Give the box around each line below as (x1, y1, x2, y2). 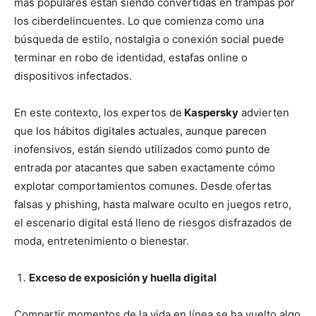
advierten (238, 106, 289, 120)
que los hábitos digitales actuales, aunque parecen (14, 124, 267, 138)
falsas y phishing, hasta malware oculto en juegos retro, (14, 197, 291, 212)
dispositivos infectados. (14, 69, 132, 83)
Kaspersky (182, 106, 238, 120)
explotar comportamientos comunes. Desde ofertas (14, 179, 272, 193)
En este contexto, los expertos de (14, 106, 182, 120)
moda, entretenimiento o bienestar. (14, 234, 189, 248)
